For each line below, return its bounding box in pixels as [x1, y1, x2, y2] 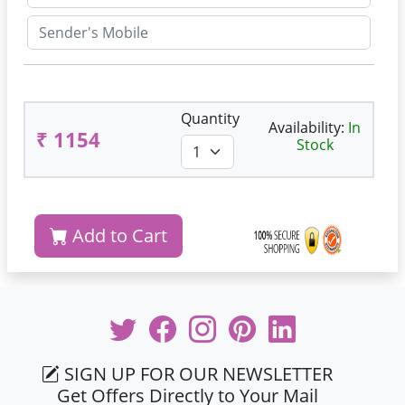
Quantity [181, 108, 240, 128]
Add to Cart [68, 223, 167, 248]
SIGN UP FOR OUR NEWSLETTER [60, 362, 334, 386]
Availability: [268, 117, 348, 137]
